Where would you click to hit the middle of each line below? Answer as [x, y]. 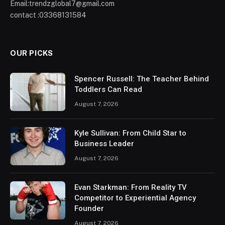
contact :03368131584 [48, 15]
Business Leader [104, 143]
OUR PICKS [32, 53]
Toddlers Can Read [108, 89]
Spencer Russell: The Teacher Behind [142, 79]
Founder [89, 208]
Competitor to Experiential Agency [135, 198]
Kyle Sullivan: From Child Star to [130, 133]
